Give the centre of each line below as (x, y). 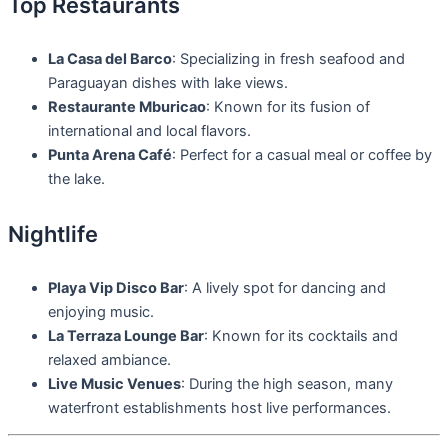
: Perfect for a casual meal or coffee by (302, 155)
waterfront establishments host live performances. (219, 407)
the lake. (76, 179)
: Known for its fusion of (288, 107)
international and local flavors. (149, 131)
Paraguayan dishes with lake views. (168, 83)
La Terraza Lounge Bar (126, 335)
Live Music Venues (114, 383)
